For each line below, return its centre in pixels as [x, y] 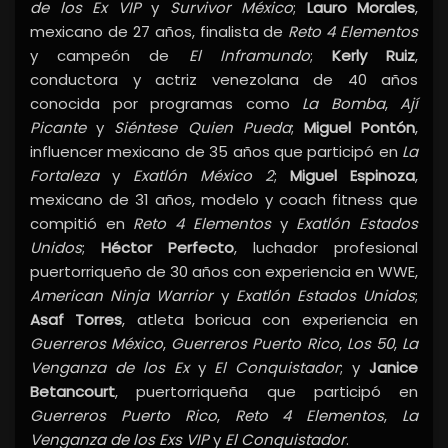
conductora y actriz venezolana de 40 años [224, 80]
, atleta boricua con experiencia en [270, 320]
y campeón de [109, 56]
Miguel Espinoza [352, 176]
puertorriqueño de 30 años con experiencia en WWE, [224, 272]
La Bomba [343, 104]
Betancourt [72, 392]
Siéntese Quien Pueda [202, 128]
